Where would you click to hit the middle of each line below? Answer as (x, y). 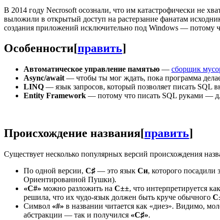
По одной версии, (55, 171)
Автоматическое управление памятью (92, 69)
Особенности (39, 48)
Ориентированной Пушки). (70, 180)
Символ (38, 206)
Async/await (44, 78)
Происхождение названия (72, 133)
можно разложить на (78, 189)
